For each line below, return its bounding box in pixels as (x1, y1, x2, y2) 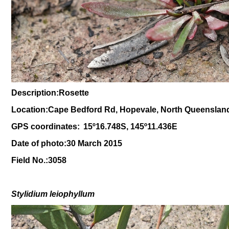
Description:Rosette (11, 88, 89, 97)
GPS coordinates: (11, 122, 82, 131)
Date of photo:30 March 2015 (11, 139, 122, 148)
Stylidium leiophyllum (11, 190, 95, 198)
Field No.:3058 (11, 156, 66, 165)
